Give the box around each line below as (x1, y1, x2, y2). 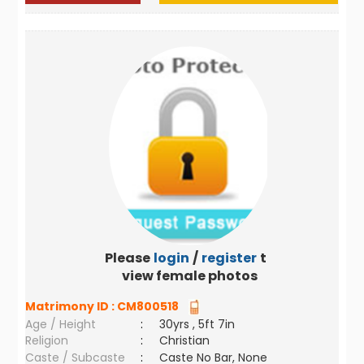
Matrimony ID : (25, 298, 118, 314)
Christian (159, 332, 210, 349)
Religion (25, 332, 69, 349)
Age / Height (25, 316, 97, 332)
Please (104, 249, 150, 267)
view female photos (122, 266, 258, 285)
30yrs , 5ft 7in (159, 316, 236, 332)
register (201, 249, 257, 267)
